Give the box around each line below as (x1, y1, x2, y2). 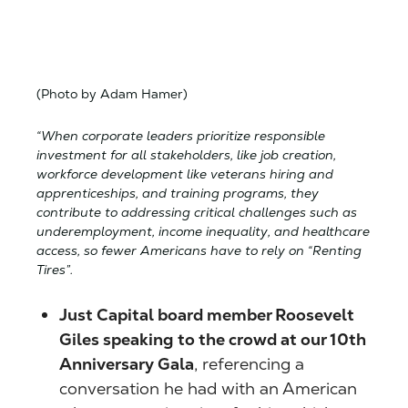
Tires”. (36, 260, 73, 278)
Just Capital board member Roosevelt (59, 303, 354, 325)
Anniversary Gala (59, 352, 194, 374)
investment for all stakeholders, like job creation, (36, 146, 336, 163)
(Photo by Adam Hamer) (36, 85, 191, 102)
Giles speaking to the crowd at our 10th (59, 328, 366, 350)
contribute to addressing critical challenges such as (36, 203, 357, 220)
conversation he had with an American (59, 377, 357, 399)
